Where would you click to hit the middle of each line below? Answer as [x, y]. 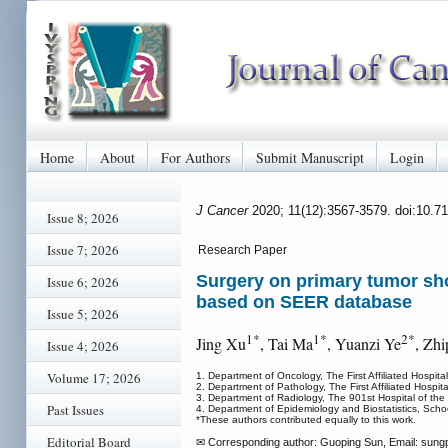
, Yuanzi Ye [364, 344]
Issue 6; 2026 [83, 282]
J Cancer [224, 210]
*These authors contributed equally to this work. [306, 420]
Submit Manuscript [310, 157]
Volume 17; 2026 [94, 378]
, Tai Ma [286, 344]
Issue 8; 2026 [83, 218]
